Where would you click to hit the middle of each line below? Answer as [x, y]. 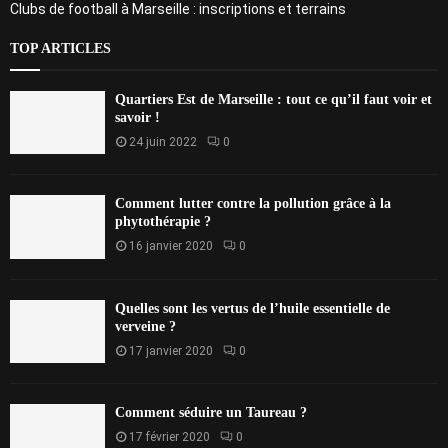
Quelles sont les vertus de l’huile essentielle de [252, 308]
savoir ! [137, 117]
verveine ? [145, 326]
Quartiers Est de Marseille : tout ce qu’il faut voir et [273, 99]
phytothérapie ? [163, 222]
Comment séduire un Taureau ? [211, 412]
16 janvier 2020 [171, 246]
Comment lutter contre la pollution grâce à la [253, 204]
